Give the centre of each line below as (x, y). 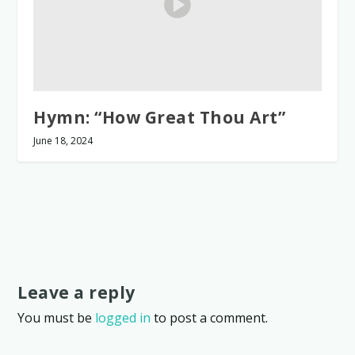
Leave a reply (76, 293)
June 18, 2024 (63, 141)
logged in (123, 318)
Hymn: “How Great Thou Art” (160, 118)
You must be (57, 318)
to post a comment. (210, 318)
